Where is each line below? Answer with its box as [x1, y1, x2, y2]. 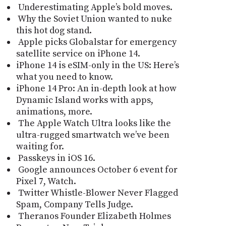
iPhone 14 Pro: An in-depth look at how [16, 82, 177, 94]
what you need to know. [16, 71, 113, 83]
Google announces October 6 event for [16, 163, 178, 176]
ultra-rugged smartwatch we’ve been [16, 129, 169, 141]
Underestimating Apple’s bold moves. [16, 1, 173, 13]
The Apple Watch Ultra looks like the [16, 117, 171, 129]
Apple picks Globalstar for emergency [16, 36, 177, 48]
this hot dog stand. [16, 24, 92, 36]
